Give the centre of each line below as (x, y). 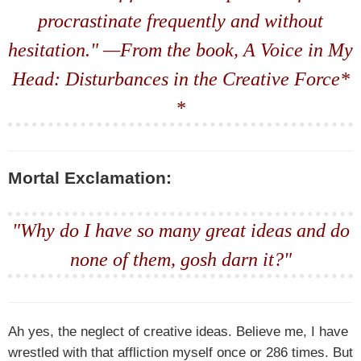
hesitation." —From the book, (126, 50)
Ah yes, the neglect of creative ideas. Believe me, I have (178, 331)
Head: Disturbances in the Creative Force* (180, 79)
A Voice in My (298, 50)
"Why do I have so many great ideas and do (180, 230)
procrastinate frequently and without (180, 21)
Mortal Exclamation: (90, 178)
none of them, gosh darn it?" (180, 259)
